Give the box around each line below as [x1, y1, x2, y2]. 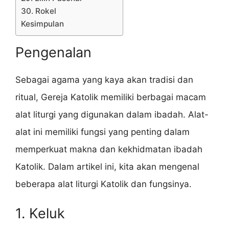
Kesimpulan [21, 18, 64, 29]
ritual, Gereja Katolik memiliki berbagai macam [15, 91, 206, 102]
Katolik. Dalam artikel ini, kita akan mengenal [15, 161, 199, 172]
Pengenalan [15, 43, 91, 61]
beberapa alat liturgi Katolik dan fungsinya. [15, 178, 192, 189]
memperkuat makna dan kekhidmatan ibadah [15, 144, 202, 154]
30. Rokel [21, 6, 56, 16]
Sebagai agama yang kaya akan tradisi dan [15, 74, 193, 85]
